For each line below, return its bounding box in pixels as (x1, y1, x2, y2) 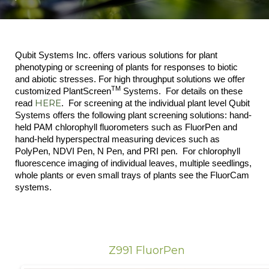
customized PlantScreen (15, 86, 111, 96)
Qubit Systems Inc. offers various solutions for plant (15, 50, 217, 60)
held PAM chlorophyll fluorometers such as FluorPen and (15, 122, 237, 132)
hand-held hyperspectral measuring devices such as (15, 134, 220, 144)
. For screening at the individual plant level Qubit (61, 98, 250, 108)
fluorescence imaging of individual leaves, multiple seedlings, (15, 158, 252, 168)
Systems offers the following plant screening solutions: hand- (15, 110, 252, 120)
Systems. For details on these (121, 86, 243, 96)
